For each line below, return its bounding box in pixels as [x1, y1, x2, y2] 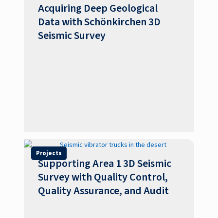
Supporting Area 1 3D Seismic [38, 156, 172, 171]
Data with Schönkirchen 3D [38, 14, 161, 30]
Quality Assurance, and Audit [38, 183, 169, 199]
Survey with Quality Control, [38, 169, 168, 185]
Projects [36, 148, 62, 158]
